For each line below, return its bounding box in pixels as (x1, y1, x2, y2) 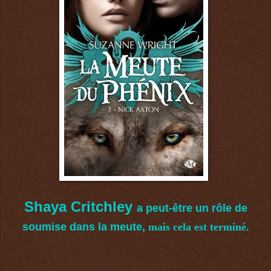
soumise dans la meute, (22, 221, 145, 233)
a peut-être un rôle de (136, 202, 247, 215)
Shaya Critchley (24, 198, 137, 215)
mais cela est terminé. (148, 221, 249, 233)
